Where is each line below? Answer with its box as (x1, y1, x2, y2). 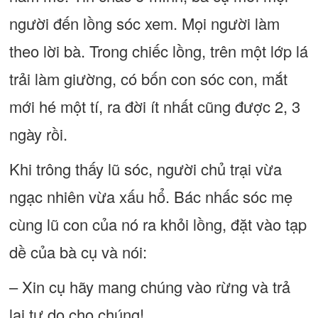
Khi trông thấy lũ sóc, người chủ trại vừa (9, 158, 282, 180)
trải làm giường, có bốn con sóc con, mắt (9, 67, 287, 89)
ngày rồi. (9, 123, 67, 145)
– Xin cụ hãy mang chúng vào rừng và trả (9, 275, 290, 297)
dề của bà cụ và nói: (9, 241, 147, 263)
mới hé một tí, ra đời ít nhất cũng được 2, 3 (9, 95, 300, 117)
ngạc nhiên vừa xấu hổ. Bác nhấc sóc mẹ (9, 185, 292, 207)
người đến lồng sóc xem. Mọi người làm (9, 12, 280, 34)
